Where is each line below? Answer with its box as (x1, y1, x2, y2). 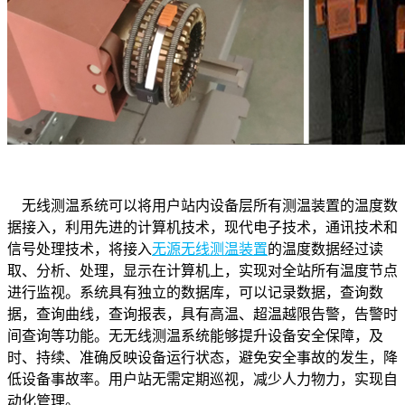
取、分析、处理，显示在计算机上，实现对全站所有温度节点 (7, 262, 398, 278)
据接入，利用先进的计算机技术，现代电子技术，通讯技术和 (7, 219, 398, 235)
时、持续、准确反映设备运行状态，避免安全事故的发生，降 (7, 349, 398, 365)
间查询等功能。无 (7, 327, 123, 344)
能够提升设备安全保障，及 (210, 327, 383, 344)
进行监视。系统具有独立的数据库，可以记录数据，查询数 (7, 284, 383, 300)
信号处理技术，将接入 (7, 240, 152, 257)
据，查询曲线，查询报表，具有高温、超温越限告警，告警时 (7, 306, 398, 322)
